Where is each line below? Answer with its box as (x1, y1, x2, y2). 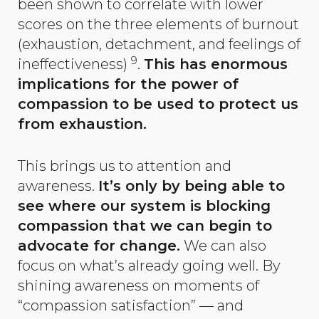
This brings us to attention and (18, 157, 231, 174)
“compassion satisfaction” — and (18, 296, 244, 314)
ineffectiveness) (18, 56, 131, 73)
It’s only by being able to (98, 177, 285, 194)
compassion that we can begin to (18, 216, 272, 234)
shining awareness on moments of (18, 276, 259, 294)
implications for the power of (18, 75, 239, 93)
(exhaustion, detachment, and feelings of (18, 36, 300, 53)
